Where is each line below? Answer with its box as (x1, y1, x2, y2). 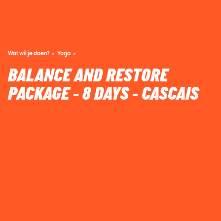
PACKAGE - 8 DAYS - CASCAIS (8, 83, 199, 105)
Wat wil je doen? (8, 49, 49, 56)
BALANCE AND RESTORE (8, 65, 168, 87)
